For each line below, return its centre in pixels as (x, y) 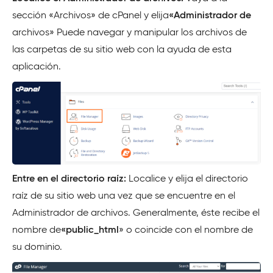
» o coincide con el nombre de (186, 230)
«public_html (90, 230)
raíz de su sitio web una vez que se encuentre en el (124, 196)
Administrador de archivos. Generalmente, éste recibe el (136, 213)
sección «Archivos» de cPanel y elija (90, 16)
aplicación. (37, 67)
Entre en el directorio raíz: (70, 179)
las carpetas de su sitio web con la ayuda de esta (122, 50)
